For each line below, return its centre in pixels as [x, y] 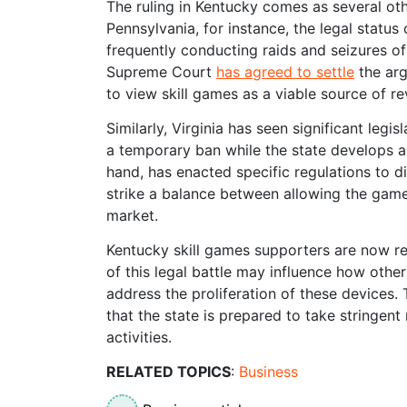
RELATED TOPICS [169, 371]
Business [268, 371]
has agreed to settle [285, 71]
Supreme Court [161, 71]
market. [132, 215]
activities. [139, 337]
